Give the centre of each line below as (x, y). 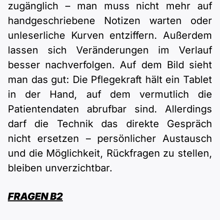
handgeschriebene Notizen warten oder (110, 21)
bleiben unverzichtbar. (60, 168)
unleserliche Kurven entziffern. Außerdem (110, 36)
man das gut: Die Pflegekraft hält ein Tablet (110, 80)
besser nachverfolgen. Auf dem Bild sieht (110, 65)
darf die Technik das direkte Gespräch (110, 124)
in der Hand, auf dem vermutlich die (110, 95)
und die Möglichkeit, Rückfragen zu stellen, (110, 153)
